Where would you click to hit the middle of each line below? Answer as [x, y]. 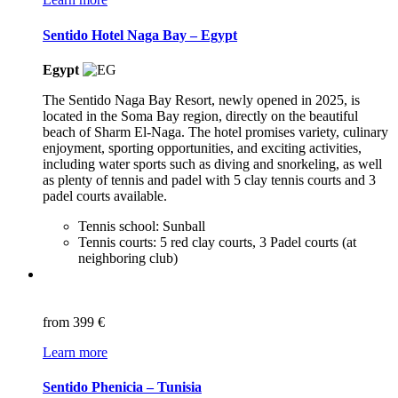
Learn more [75, 352]
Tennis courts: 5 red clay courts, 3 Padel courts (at [217, 242]
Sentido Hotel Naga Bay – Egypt [140, 35]
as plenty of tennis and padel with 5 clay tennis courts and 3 [209, 179]
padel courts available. [105, 195]
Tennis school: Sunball [142, 226]
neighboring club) [128, 258]
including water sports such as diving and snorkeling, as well [212, 163]
